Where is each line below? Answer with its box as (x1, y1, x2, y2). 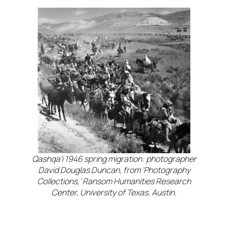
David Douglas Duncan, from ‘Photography (38, 164, 190, 176)
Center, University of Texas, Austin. (51, 187, 177, 198)
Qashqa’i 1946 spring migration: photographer (32, 153, 196, 164)
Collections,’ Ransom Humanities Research (37, 176, 191, 187)
